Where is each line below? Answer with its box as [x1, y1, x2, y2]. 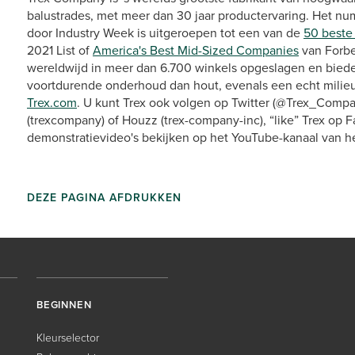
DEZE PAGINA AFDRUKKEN [27, 189, 181, 206]
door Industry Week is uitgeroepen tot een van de [27, 24, 303, 42]
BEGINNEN [36, 297, 92, 312]
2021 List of [27, 41, 93, 59]
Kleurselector [36, 330, 99, 346]
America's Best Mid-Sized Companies [93, 41, 299, 59]
